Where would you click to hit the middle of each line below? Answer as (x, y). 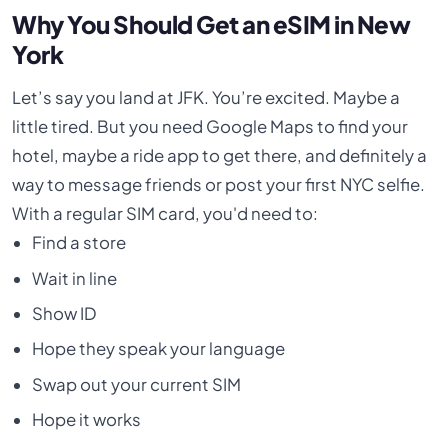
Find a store (78, 243)
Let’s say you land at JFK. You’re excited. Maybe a (206, 98)
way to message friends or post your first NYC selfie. (219, 185)
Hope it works (86, 420)
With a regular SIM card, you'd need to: (165, 214)
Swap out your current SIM (136, 384)
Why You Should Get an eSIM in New (211, 23)
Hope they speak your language (158, 349)
